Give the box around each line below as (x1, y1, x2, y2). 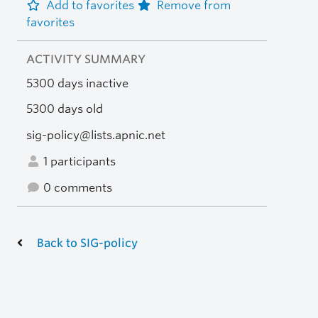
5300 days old (26, 102, 103, 116)
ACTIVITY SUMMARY (26, 52, 146, 66)
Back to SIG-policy (37, 236, 138, 250)
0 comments (40, 180, 112, 194)
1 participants (40, 154, 116, 168)
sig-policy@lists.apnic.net (26, 128, 165, 143)
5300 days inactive (26, 76, 128, 90)
